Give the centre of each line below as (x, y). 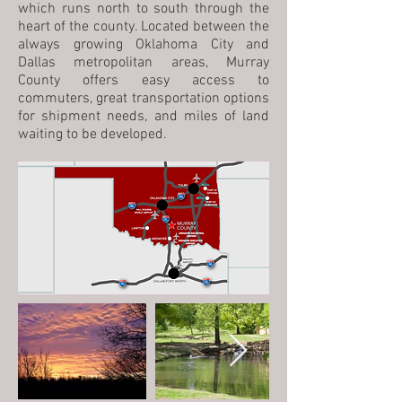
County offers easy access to (144, 81)
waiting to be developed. (92, 135)
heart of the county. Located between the (144, 27)
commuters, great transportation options (144, 99)
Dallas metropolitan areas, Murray (144, 63)
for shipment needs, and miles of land (144, 117)
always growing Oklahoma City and (144, 45)
